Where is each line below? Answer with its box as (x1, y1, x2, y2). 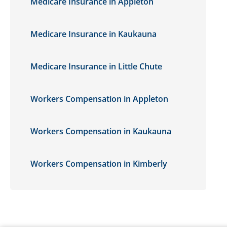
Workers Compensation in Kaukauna (30, 126, 171, 137)
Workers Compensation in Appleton (30, 93, 168, 104)
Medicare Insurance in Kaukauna (30, 28, 157, 40)
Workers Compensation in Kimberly (30, 158, 167, 169)
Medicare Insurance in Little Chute (30, 61, 162, 72)
